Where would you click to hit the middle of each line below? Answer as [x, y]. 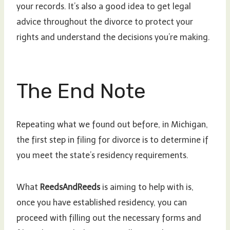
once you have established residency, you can [102, 203]
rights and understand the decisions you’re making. [113, 37]
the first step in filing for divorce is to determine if [112, 140]
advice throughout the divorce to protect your [105, 22]
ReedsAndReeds [70, 187]
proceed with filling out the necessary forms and [109, 218]
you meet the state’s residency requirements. [102, 156]
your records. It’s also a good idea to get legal [104, 7]
